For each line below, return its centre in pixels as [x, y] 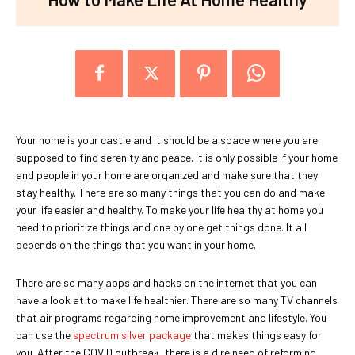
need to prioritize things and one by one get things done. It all [161, 227]
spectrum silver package [132, 334]
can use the [44, 334]
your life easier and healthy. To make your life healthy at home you [170, 209]
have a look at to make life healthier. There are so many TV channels [177, 300]
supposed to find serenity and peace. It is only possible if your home [177, 157]
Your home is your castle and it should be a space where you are [167, 139]
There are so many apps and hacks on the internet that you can [166, 282]
